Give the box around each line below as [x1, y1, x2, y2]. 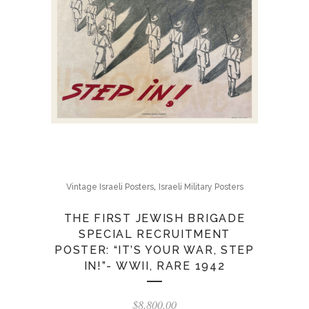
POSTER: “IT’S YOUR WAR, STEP [54, 243, 255, 257]
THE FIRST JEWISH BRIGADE [63, 212, 246, 225]
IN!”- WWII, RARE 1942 [83, 259, 226, 272]
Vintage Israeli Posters [66, 182, 154, 192]
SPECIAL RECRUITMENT [78, 228, 231, 241]
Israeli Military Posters [158, 182, 243, 192]
